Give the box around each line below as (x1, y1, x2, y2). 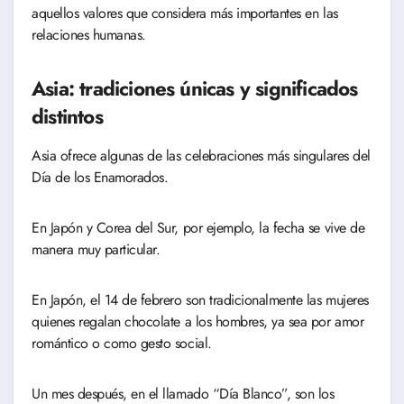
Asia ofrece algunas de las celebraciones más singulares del (32, 145, 371, 167)
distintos (32, 102, 103, 132)
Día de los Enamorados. (32, 167, 172, 188)
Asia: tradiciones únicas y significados (32, 74, 358, 104)
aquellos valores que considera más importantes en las (32, 3, 338, 24)
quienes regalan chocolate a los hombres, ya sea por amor (32, 311, 364, 333)
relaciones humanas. (32, 24, 146, 46)
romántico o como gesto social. (32, 333, 216, 354)
